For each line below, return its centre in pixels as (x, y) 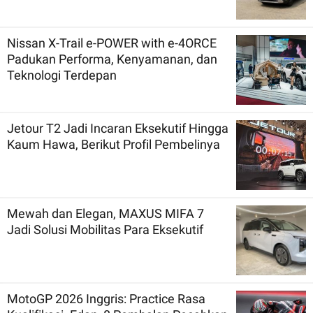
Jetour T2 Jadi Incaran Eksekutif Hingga (118, 128)
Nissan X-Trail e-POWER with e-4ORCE (112, 43)
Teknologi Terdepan (62, 75)
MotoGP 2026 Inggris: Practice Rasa (106, 298)
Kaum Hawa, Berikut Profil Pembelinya (114, 144)
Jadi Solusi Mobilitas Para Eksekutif (105, 229)
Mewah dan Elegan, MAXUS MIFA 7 (105, 213)
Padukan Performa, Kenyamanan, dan (112, 59)
